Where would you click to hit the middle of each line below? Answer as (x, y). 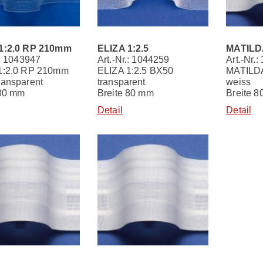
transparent (121, 82)
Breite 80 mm (125, 93)
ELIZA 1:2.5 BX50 (135, 70)
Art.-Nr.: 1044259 (133, 59)
